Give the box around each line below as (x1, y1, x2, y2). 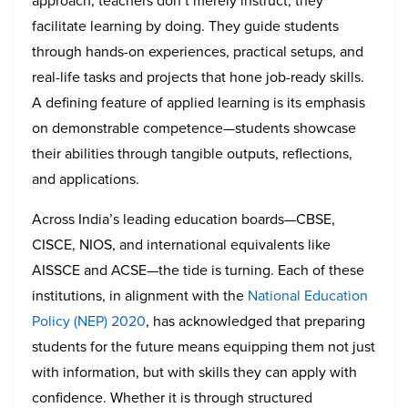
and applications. (32, 168, 139, 189)
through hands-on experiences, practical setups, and (32, 40, 363, 62)
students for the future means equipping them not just (32, 335, 375, 357)
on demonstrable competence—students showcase (32, 117, 356, 138)
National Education (244, 284, 368, 306)
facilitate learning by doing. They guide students (32, 15, 339, 36)
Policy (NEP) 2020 (32, 310, 146, 331)
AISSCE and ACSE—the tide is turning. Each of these (32, 259, 364, 280)
